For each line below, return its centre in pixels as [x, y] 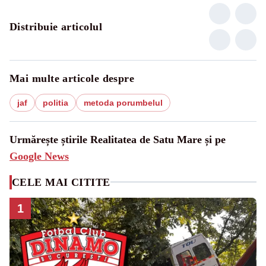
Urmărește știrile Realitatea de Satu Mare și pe [118, 139]
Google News [39, 156]
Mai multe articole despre [72, 78]
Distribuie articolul [56, 26]
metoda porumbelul [123, 102]
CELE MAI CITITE [61, 182]
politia [56, 102]
